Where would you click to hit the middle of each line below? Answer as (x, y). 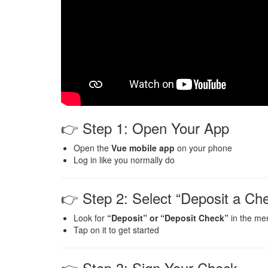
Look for (90, 218)
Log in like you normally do (124, 160)
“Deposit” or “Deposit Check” (168, 218)
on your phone (203, 148)
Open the (92, 148)
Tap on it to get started (116, 230)
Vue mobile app (143, 148)
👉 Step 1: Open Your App (145, 128)
